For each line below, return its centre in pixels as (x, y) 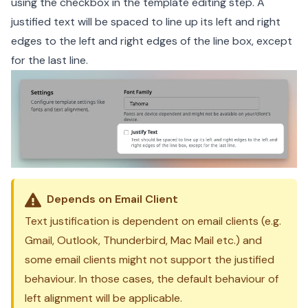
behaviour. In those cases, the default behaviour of (152, 278)
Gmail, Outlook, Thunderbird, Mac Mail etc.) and (143, 240)
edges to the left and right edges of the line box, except (152, 41)
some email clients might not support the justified (150, 259)
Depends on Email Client (112, 199)
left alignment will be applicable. (103, 298)
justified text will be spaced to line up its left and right (146, 22)
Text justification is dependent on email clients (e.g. (153, 221)
